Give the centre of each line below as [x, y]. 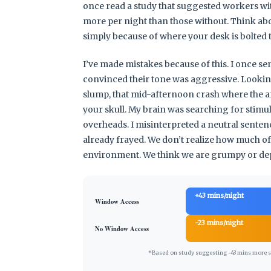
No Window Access [122, 228]
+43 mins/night [219, 195]
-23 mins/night [219, 222]
